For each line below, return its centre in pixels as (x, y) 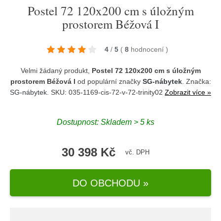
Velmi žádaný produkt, (56, 71)
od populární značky (109, 81)
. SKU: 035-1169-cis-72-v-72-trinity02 (106, 92)
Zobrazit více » (188, 92)
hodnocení (148, 49)
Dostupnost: (79, 122)
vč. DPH (137, 152)
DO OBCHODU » (110, 183)
